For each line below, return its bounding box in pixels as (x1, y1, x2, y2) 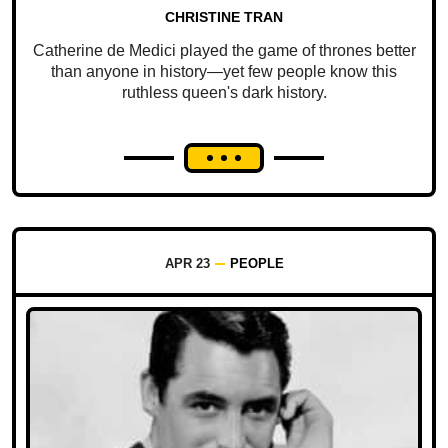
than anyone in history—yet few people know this (51, 62, 397, 80)
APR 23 (164, 255, 210, 271)
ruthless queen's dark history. (121, 83, 327, 101)
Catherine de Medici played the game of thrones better (32, 41, 416, 59)
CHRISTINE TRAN (165, 8, 283, 25)
